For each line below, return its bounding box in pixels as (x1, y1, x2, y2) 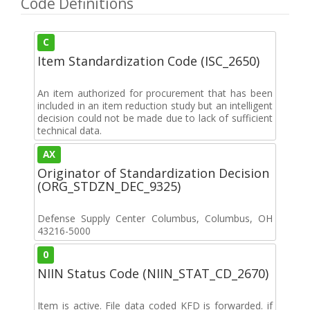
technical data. (37, 123, 102, 137)
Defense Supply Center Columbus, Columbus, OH (37, 211, 273, 225)
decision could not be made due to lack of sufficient (37, 111, 273, 125)
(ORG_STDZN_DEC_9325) (37, 177, 181, 194)
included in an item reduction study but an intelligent (37, 98, 273, 112)
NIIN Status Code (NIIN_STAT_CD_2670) (37, 264, 268, 282)
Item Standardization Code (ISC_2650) (37, 52, 259, 69)
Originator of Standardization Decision (37, 164, 269, 181)
